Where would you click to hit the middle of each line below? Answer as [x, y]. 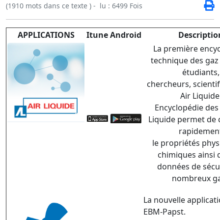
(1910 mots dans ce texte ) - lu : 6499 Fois [74, 6]
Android [126, 35]
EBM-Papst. [165, 212]
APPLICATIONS [46, 35]
